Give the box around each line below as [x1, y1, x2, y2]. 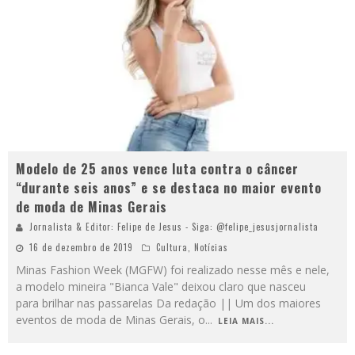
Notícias [194, 240, 228, 254]
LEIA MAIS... [218, 315, 274, 326]
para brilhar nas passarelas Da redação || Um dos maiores [16, 295, 321, 311]
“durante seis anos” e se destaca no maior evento [16, 177, 322, 197]
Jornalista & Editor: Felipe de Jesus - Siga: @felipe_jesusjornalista [29, 219, 319, 233]
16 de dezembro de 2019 [29, 240, 133, 254]
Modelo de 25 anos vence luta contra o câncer [16, 158, 299, 178]
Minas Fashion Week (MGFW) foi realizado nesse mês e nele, [16, 261, 330, 277]
